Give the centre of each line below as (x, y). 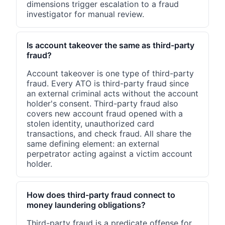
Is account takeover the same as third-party (110, 45)
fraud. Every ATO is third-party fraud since (108, 84)
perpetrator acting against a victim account (109, 154)
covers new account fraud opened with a (105, 114)
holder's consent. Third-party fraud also (102, 104)
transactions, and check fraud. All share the (109, 134)
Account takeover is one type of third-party (110, 74)
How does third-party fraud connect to (101, 195)
